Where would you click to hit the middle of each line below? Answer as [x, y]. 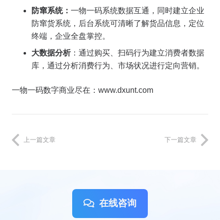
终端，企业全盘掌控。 [71, 36]
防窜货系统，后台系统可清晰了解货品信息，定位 [118, 24]
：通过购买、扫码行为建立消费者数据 [137, 53]
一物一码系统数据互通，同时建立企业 [137, 11]
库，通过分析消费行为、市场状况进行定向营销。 [118, 66]
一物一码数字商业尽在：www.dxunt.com [82, 90]
